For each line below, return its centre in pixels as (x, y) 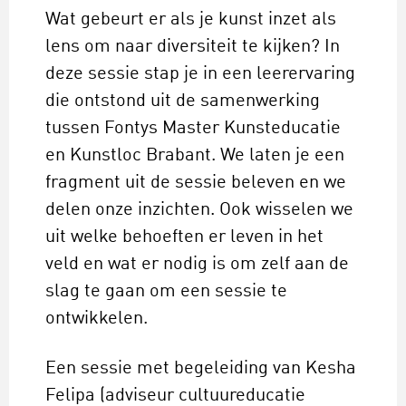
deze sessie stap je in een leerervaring (200, 75)
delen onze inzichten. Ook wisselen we (199, 211)
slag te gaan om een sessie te (166, 292)
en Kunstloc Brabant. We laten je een (195, 156)
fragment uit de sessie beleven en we (196, 184)
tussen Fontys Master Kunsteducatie (193, 129)
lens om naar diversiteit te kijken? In (193, 48)
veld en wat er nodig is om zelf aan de (197, 265)
